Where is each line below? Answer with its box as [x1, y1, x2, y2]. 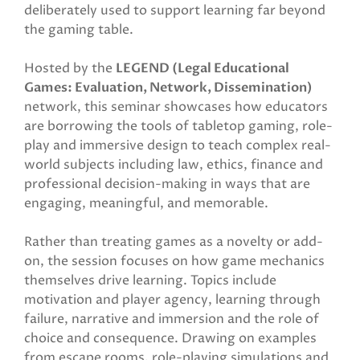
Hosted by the [24, 59, 116, 77]
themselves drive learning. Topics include [24, 272, 276, 289]
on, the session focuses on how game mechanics [24, 252, 325, 270]
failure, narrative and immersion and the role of [24, 310, 319, 328]
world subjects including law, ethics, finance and [24, 156, 323, 174]
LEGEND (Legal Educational [116, 59, 289, 77]
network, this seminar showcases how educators [24, 98, 328, 116]
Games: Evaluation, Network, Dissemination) [24, 79, 313, 96]
